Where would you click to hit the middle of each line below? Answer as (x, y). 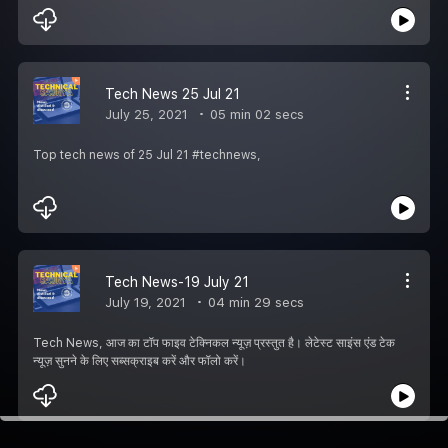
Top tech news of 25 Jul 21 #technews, (147, 154)
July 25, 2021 (146, 114)
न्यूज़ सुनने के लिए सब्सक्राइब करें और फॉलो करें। (139, 360)
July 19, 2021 (145, 302)
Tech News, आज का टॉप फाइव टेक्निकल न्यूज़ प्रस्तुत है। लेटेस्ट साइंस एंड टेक (214, 342)
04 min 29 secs (254, 302)
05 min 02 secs (255, 114)
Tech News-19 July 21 (177, 281)
